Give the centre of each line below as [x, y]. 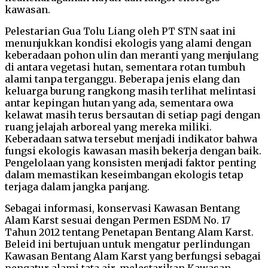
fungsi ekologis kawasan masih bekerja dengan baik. [133, 150]
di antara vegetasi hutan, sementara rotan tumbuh [125, 67]
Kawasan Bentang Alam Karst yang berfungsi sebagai [133, 256]
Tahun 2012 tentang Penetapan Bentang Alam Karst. [129, 232]
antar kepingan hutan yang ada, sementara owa [119, 103]
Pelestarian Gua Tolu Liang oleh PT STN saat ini [120, 31]
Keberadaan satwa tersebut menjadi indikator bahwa [131, 138]
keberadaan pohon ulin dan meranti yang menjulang [132, 55]
